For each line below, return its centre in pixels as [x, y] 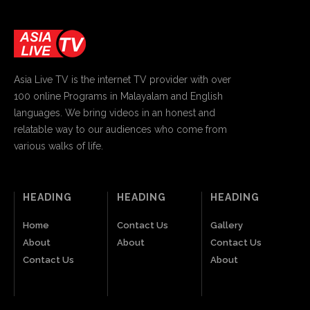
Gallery [227, 225]
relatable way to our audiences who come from [120, 129]
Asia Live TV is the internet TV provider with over [122, 79]
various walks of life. [58, 146]
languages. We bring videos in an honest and [115, 112]
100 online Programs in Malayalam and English [118, 96]
